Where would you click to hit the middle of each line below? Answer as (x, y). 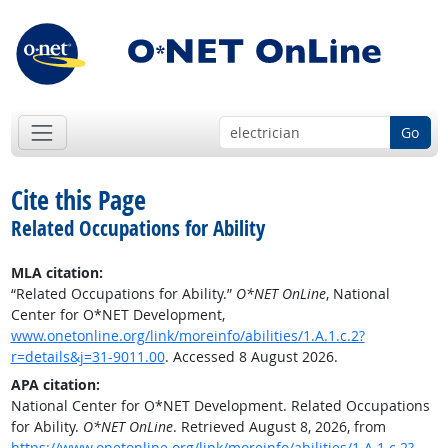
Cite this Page (78, 200)
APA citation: (55, 385)
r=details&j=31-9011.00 (87, 357)
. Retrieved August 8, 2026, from (279, 427)
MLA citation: (56, 273)
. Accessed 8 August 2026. (251, 357)
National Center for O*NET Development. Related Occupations (220, 406)
